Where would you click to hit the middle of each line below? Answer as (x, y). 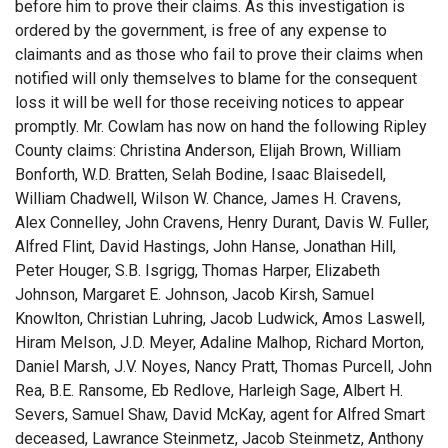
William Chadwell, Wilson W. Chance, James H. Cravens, (208, 198)
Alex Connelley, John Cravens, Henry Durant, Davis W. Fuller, (222, 222)
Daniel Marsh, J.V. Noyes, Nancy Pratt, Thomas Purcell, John (223, 366)
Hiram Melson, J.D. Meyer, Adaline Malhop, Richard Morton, (219, 342)
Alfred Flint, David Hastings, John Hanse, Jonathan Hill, (205, 246)
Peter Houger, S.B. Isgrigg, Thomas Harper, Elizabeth (197, 270)
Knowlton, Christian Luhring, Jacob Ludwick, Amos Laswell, (220, 318)
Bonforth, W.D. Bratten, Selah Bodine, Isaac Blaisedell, (200, 174)
